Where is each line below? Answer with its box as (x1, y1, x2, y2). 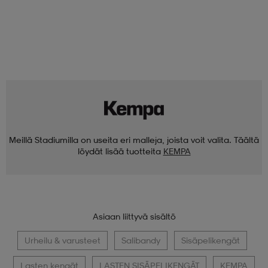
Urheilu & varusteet (24, 235, 100, 246)
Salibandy (121, 235, 160, 246)
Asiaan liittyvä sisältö (92, 211, 176, 222)
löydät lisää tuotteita (77, 146, 161, 157)
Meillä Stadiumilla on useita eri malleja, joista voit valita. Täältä (9, 135, 259, 145)
